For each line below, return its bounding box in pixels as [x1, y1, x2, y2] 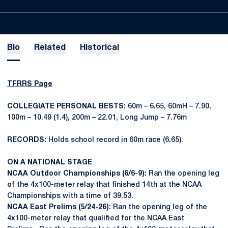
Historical [80, 44, 119, 51]
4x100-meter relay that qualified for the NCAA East [7, 215, 184, 222]
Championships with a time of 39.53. [7, 193, 133, 199]
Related [34, 44, 66, 51]
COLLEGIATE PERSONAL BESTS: [7, 103, 128, 110]
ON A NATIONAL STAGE [7, 159, 92, 166]
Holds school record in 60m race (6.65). [46, 137, 183, 144]
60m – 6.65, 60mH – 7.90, [128, 103, 211, 110]
